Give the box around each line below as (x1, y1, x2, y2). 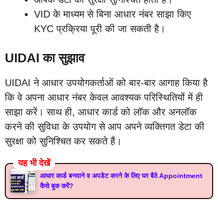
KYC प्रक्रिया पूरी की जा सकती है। (34, 23, 165, 34)
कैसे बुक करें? (40, 182, 73, 190)
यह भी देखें (18, 158, 50, 168)
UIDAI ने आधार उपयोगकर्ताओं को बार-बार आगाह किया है (5, 77, 208, 88)
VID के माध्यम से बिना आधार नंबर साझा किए (34, 8, 191, 19)
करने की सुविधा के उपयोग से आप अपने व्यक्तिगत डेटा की (5, 121, 204, 132)
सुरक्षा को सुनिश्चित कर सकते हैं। (5, 135, 122, 146)
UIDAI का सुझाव (5, 50, 85, 65)
